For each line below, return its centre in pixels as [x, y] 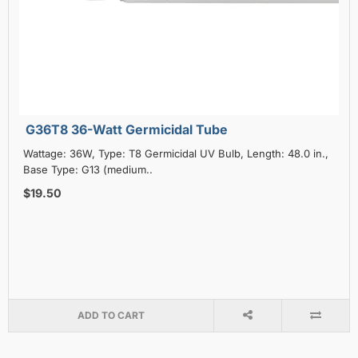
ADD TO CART [111, 315]
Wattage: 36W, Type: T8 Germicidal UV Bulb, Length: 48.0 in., [175, 153]
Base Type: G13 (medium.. [88, 169]
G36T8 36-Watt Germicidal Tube [126, 129]
